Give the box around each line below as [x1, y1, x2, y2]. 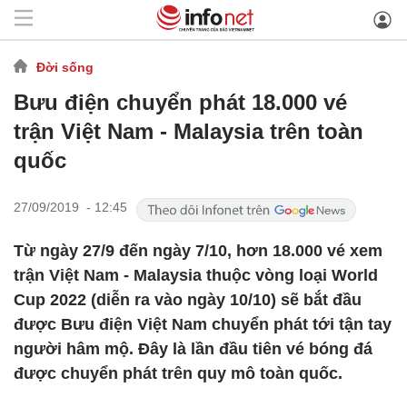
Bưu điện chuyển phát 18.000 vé [14, 90, 347, 114]
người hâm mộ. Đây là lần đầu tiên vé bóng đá [14, 340, 372, 358]
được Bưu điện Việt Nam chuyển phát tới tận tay [14, 315, 392, 333]
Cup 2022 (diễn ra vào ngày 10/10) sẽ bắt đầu [14, 291, 362, 309]
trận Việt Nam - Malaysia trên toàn [14, 119, 363, 144]
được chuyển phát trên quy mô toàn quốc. [14, 364, 342, 382]
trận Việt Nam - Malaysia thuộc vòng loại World [14, 266, 378, 284]
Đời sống [36, 59, 94, 74]
